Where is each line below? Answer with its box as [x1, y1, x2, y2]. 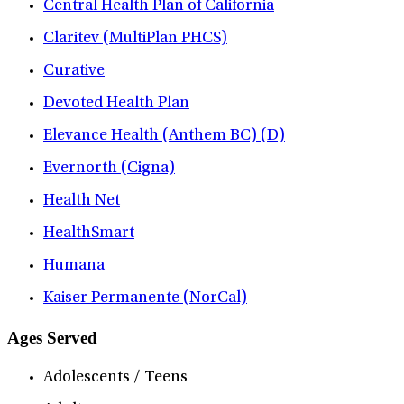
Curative [43, 63, 105, 80]
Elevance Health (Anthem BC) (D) [43, 128, 285, 145]
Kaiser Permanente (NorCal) [43, 290, 247, 308]
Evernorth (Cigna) [43, 161, 175, 178]
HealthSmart [43, 225, 134, 243]
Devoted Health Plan [43, 96, 189, 113]
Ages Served [7, 327, 97, 347]
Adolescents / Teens [43, 369, 188, 386]
